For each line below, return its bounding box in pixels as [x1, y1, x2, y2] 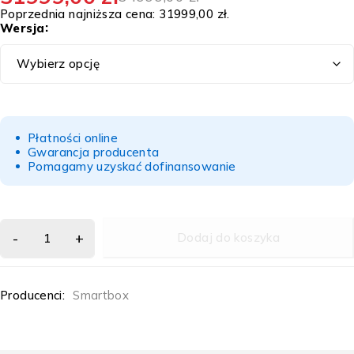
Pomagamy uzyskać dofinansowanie [28, 159, 236, 175]
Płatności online [28, 130, 118, 146]
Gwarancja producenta [28, 145, 160, 160]
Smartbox [73, 288, 130, 303]
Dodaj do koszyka [177, 230, 280, 246]
